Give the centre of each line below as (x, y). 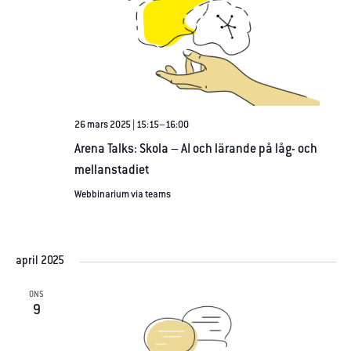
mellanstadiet (112, 170)
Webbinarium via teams (122, 195)
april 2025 (40, 262)
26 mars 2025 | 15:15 (116, 125)
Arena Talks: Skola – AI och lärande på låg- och (195, 149)
